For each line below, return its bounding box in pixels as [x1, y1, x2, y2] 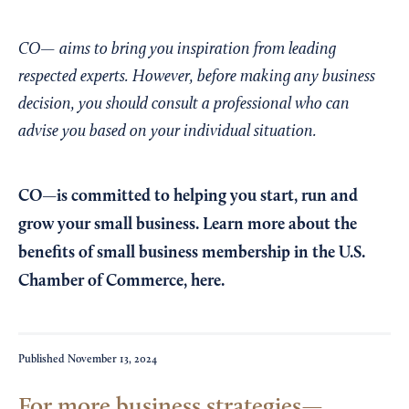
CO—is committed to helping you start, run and [18, 188, 358, 205]
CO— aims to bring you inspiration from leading [18, 41, 336, 59]
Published [18, 354, 68, 366]
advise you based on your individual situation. [18, 123, 317, 142]
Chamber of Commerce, [18, 273, 191, 290]
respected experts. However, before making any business [18, 68, 375, 87]
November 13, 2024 [68, 354, 157, 366]
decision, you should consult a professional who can [18, 96, 350, 114]
